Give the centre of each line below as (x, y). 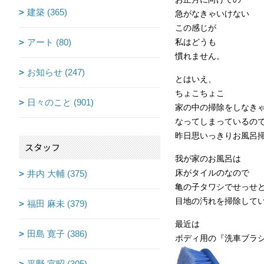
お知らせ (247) (56, 72)
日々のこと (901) (60, 103)
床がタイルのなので (212, 173)
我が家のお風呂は (208, 159)
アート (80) (49, 42)
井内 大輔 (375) (57, 174)
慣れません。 (200, 57)
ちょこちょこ (200, 94)
